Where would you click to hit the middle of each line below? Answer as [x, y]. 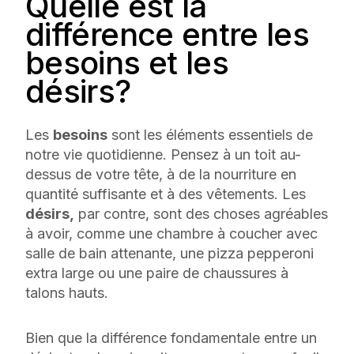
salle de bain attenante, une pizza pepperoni [169, 253]
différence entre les [168, 34]
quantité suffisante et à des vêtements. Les [166, 194]
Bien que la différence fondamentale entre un [171, 338]
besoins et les [127, 63]
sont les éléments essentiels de [210, 135]
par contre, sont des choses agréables [201, 214]
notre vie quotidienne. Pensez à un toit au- [163, 154]
